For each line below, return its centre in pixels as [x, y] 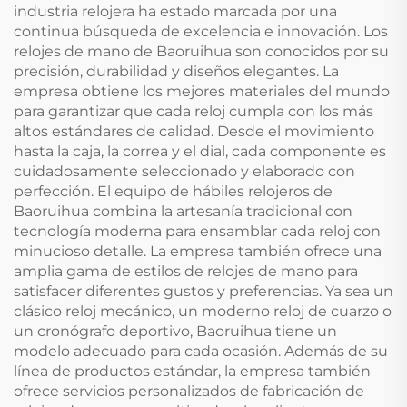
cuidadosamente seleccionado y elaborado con [184, 172]
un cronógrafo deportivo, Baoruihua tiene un [175, 332]
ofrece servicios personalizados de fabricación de [189, 392]
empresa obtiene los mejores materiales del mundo [202, 92]
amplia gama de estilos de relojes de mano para [186, 272]
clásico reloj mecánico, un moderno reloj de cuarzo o [203, 312]
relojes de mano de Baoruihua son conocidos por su [201, 52]
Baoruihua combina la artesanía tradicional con [183, 212]
